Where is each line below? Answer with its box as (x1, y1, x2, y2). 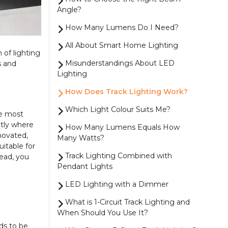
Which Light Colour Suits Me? (65, 105, 170, 114)
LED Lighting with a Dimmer (65, 180, 168, 189)
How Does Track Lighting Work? (65, 87, 188, 96)
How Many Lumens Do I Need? (65, 23, 179, 32)
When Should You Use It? (57, 208, 148, 217)
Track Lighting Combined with (65, 151, 172, 160)
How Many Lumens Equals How (65, 123, 180, 132)
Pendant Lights (57, 162, 112, 171)
